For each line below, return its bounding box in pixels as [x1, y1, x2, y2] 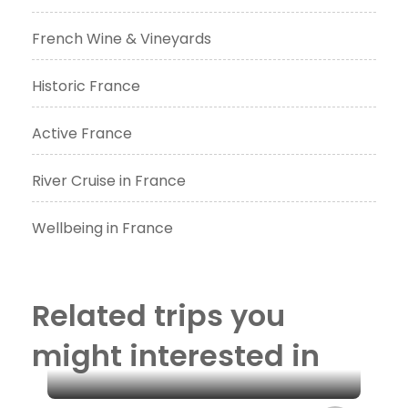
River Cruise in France [32, 169, 186, 191]
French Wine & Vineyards [32, 27, 211, 49]
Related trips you [32, 294, 285, 336]
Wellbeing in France [32, 217, 173, 239]
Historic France [32, 75, 140, 97]
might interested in [32, 334, 320, 376]
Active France [32, 122, 132, 144]
